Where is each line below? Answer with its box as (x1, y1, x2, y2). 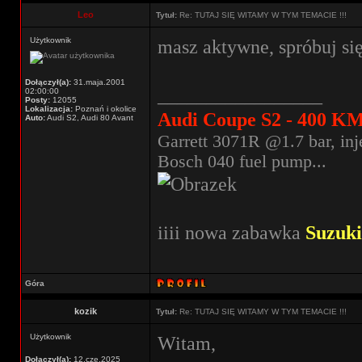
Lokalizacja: (25, 104, 73, 113)
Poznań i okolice (73, 104, 137, 113)
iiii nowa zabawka (158, 221, 305, 243)
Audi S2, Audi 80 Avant (45, 113, 133, 122)
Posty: (25, 95, 50, 104)
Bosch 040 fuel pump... (158, 152, 326, 171)
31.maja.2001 (71, 78, 125, 86)
